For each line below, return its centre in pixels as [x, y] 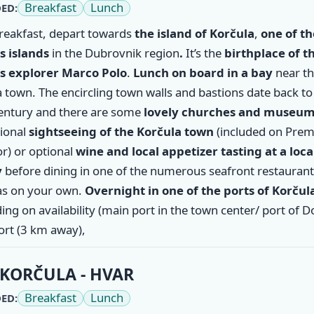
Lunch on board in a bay [204, 72]
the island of [172, 33]
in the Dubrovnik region [114, 53]
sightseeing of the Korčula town [122, 131]
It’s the [203, 53]
